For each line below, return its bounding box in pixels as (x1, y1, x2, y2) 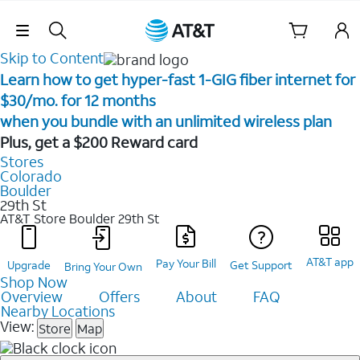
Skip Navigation (137, 11, 223, 27)
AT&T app (305, 254, 354, 270)
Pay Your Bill (155, 256, 216, 272)
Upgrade (6, 257, 51, 273)
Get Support (229, 257, 292, 273)
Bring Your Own (63, 259, 142, 275)
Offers (99, 287, 140, 307)
